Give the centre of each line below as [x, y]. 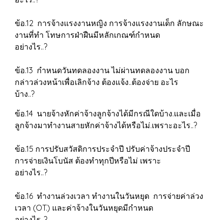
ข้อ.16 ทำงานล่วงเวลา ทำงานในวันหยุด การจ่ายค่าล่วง [109, 196]
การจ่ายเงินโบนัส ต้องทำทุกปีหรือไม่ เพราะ [88, 161]
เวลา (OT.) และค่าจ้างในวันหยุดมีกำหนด [84, 208]
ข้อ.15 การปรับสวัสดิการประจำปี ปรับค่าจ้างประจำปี [102, 149]
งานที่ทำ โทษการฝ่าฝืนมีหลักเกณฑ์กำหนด [87, 35]
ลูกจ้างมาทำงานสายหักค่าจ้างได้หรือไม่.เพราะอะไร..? [108, 125]
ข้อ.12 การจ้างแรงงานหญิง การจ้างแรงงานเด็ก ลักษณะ [109, 23]
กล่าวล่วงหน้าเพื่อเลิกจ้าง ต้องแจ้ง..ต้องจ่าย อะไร [96, 82]
